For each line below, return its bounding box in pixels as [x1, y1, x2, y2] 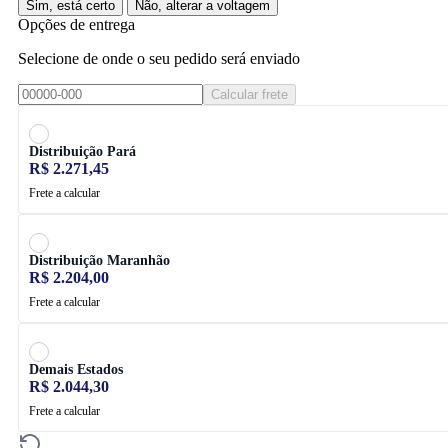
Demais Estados [29, 361, 123, 377]
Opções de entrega [18, 15, 135, 33]
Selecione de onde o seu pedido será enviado [18, 49, 300, 67]
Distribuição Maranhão [29, 252, 170, 268]
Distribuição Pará [29, 143, 136, 159]
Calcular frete [211, 86, 288, 102]
